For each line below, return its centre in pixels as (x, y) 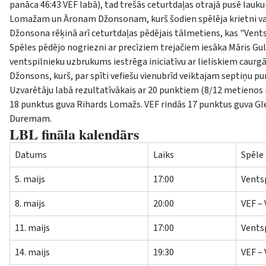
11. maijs (32, 228)
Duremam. (31, 119)
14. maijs (32, 253)
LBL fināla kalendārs (74, 134)
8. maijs (30, 204)
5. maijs (30, 180)
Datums (31, 155)
